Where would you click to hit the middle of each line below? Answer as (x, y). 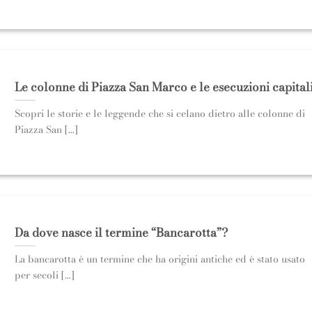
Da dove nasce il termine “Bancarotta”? (121, 232)
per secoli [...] (44, 275)
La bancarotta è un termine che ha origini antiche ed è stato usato (159, 259)
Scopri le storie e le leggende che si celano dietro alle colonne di (159, 114)
